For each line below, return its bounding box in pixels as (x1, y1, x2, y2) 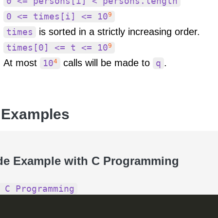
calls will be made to (60, 57, 153, 69)
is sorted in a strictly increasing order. (36, 26, 200, 37)
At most (3, 57, 40, 69)
